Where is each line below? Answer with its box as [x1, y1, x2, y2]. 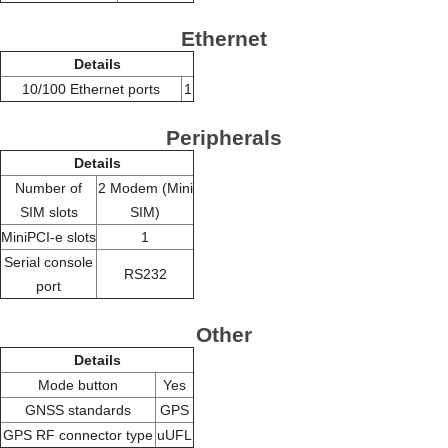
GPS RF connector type [3, 427, 153, 444]
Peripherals [166, 126, 282, 150]
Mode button [38, 377, 118, 394]
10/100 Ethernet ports [22, 81, 160, 98]
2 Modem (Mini [97, 180, 193, 197]
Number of [15, 180, 82, 197]
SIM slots [19, 204, 78, 221]
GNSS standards [25, 402, 131, 419]
